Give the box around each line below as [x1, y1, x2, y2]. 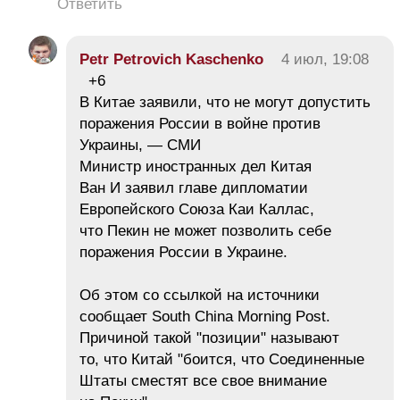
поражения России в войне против [79, 115, 321, 133]
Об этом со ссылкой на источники [79, 287, 320, 304]
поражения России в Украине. [79, 244, 287, 262]
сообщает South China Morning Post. [79, 308, 330, 326]
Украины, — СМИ [79, 137, 201, 154]
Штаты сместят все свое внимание [79, 372, 327, 390]
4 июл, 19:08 [281, 51, 369, 69]
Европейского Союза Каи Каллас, [79, 201, 314, 219]
